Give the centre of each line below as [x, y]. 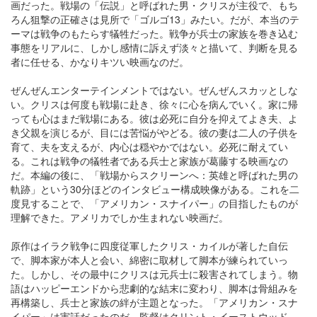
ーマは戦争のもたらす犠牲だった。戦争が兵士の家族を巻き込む [154, 33]
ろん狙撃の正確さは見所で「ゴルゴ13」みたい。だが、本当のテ [155, 19]
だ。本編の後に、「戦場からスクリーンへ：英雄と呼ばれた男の [154, 175]
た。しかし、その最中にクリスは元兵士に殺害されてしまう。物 [154, 274]
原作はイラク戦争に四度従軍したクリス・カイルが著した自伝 [149, 246]
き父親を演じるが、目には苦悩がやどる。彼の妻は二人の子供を [154, 132]
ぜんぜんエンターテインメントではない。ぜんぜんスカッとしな [154, 90]
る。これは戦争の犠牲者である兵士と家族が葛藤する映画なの [149, 161]
